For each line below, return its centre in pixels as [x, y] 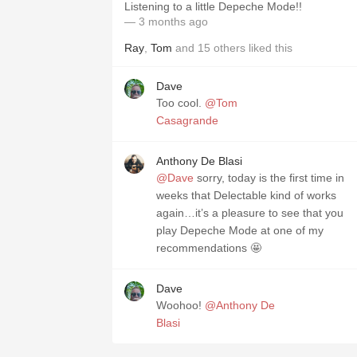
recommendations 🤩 [209, 248]
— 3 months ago [166, 22]
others [229, 48]
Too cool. [180, 103]
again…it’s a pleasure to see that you [250, 213]
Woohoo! [180, 305]
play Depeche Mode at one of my [240, 230]
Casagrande [187, 120]
